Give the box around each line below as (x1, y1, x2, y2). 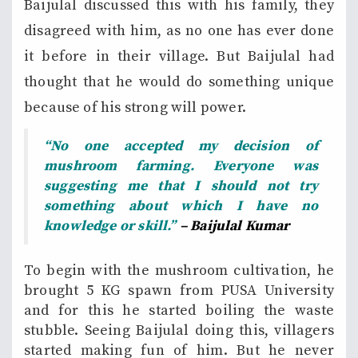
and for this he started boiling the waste (24, 300, 334, 320)
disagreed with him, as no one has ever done (24, 21, 334, 40)
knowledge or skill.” (44, 217, 177, 235)
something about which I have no (44, 197, 318, 215)
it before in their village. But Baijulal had (24, 46, 334, 66)
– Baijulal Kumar (179, 217, 290, 235)
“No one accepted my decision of (44, 137, 318, 155)
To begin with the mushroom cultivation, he (24, 261, 334, 280)
